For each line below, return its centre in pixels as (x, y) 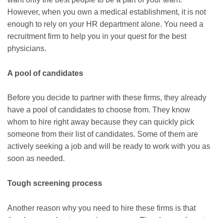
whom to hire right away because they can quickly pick (101, 122)
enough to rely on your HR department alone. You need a (105, 24)
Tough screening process (55, 183)
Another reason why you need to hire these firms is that (101, 208)
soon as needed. (36, 159)
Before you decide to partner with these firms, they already (107, 98)
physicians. (27, 49)
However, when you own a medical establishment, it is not (107, 12)
